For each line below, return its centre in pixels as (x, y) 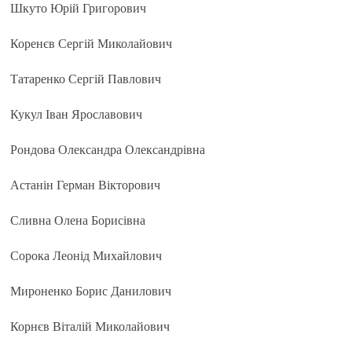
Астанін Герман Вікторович (86, 185)
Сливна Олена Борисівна (78, 220)
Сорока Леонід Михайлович (86, 256)
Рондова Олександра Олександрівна (108, 150)
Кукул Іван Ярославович (77, 114)
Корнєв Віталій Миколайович (90, 326)
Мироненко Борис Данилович (91, 291)
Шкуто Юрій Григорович (79, 8)
